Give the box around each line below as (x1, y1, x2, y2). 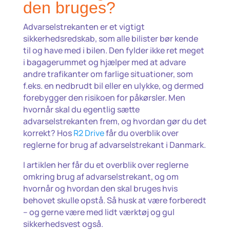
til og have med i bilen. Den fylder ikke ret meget (23, 44, 204, 56)
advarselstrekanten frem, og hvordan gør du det (23, 115, 207, 127)
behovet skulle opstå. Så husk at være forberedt (23, 194, 206, 206)
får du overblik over (104, 127, 179, 139)
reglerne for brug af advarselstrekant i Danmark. (23, 139, 206, 150)
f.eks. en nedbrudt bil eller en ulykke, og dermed (23, 80, 204, 91)
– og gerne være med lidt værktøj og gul (23, 206, 175, 218)
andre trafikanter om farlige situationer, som (23, 68, 193, 80)
